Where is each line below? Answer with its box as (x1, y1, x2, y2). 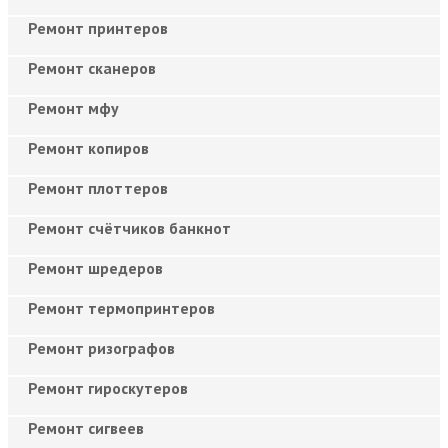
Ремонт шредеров (28, 257, 163, 278)
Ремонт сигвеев (28, 417, 144, 438)
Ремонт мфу (28, 97, 119, 118)
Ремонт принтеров (28, 17, 168, 38)
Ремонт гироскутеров (28, 377, 188, 398)
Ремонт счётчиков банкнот (28, 217, 231, 238)
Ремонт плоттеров (28, 177, 168, 198)
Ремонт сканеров (28, 57, 156, 78)
